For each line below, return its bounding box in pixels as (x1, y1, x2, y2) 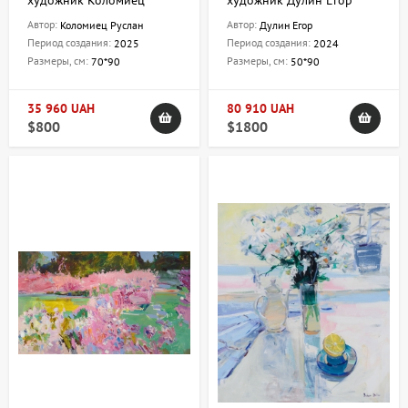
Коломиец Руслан (60, 18, 143, 33)
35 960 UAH (27, 100, 95, 117)
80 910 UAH (227, 100, 294, 117)
